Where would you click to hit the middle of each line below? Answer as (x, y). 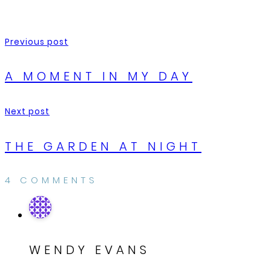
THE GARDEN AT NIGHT (103, 146)
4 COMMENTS (51, 180)
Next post (27, 112)
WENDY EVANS (90, 250)
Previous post (37, 42)
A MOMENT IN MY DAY (99, 76)
